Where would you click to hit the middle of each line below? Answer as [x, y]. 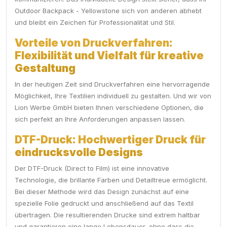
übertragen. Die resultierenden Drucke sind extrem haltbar [107, 215]
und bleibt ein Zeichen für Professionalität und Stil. [95, 23]
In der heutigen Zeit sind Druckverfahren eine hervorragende [112, 84]
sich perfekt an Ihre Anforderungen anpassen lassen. [100, 119]
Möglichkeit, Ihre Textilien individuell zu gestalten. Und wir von [113, 96]
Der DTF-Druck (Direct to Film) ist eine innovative [92, 168]
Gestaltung [45, 68]
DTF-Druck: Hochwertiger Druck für [110, 140]
